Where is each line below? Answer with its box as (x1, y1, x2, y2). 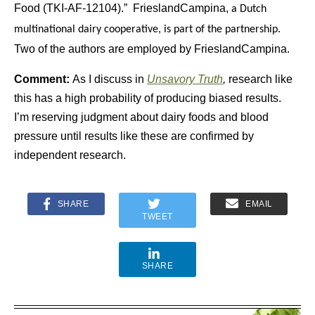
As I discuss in (72, 73, 147, 85)
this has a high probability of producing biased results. (14, 92, 284, 104)
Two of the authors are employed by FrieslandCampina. (14, 43, 290, 55)
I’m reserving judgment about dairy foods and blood (14, 111, 269, 123)
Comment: (14, 73, 72, 85)
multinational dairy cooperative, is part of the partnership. (14, 24, 281, 35)
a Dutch (231, 4, 266, 15)
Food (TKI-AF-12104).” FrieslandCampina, (14, 2, 231, 14)
